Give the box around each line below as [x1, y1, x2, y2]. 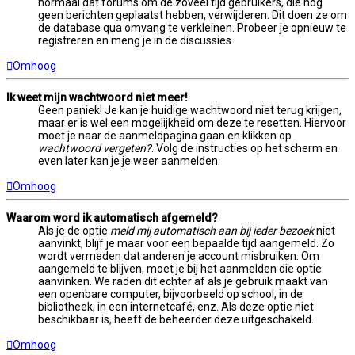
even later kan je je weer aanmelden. [38, 155, 220, 168]
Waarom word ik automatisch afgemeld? [6, 212, 218, 225]
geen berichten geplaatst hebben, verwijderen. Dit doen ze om [38, 9, 347, 22]
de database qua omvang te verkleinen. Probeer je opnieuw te [38, 21, 346, 35]
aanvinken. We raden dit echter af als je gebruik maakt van [38, 275, 328, 288]
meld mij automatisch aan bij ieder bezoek [110, 224, 314, 238]
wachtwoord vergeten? [38, 142, 151, 155]
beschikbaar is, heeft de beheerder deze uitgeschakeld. [38, 313, 314, 326]
